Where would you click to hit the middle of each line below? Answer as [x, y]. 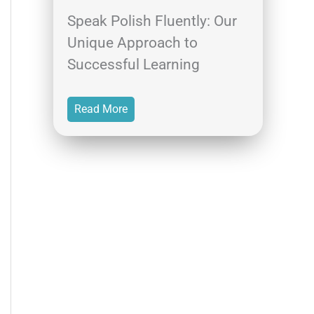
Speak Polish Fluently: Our [152, 21]
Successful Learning [134, 64]
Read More [101, 109]
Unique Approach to [132, 42]
